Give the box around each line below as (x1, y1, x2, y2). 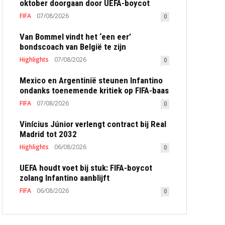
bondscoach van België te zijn (20, 41, 126, 52)
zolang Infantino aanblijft (20, 172, 109, 183)
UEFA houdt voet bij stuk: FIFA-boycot (20, 162, 152, 173)
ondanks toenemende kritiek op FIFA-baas (20, 85, 169, 95)
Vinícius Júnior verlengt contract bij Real (20, 119, 166, 129)
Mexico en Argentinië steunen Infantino (20, 75, 163, 85)
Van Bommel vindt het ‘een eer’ (20, 31, 131, 42)
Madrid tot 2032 (20, 129, 77, 139)
